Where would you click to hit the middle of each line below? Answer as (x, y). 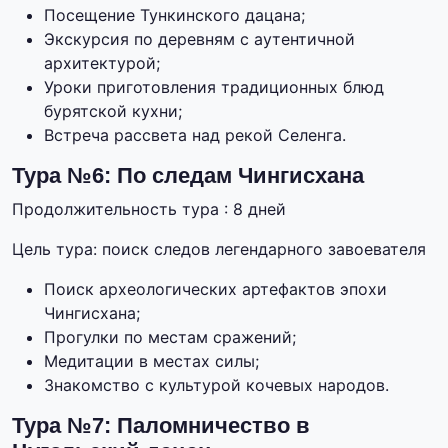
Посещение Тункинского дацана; (174, 15)
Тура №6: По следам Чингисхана (188, 176)
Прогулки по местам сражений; (170, 337)
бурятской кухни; (113, 111)
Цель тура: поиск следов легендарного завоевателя (219, 249)
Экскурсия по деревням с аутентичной (199, 39)
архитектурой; (102, 63)
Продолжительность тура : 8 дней (149, 209)
